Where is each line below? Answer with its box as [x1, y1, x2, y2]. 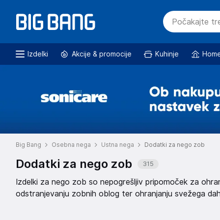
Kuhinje [155, 50, 179, 58]
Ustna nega [101, 141, 134, 148]
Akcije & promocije [72, 50, 132, 58]
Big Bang [16, 141, 41, 148]
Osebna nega [52, 141, 91, 148]
